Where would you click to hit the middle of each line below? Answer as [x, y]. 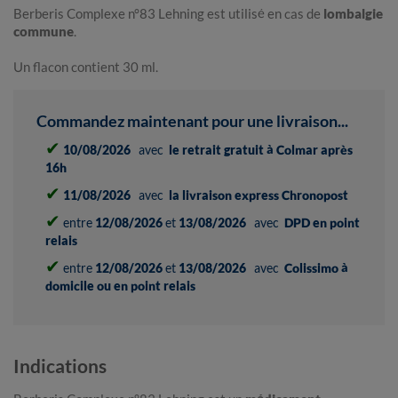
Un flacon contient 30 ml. [86, 67]
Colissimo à [316, 268]
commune [44, 32]
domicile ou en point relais [120, 286]
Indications [60, 366]
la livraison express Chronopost [259, 195]
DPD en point [322, 223]
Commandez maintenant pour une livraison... [198, 121]
